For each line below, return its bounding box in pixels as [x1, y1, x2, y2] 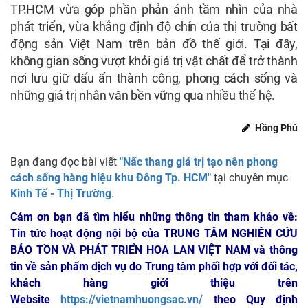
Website [10, 293, 61, 307]
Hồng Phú [253, 122, 298, 134]
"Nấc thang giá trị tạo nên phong [120, 155, 278, 169]
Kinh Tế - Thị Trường [10, 187, 111, 201]
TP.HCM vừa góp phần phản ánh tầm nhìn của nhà [10, 2, 298, 17]
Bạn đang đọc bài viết [10, 155, 120, 169]
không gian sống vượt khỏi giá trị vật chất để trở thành [10, 54, 298, 69]
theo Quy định [203, 293, 298, 307]
